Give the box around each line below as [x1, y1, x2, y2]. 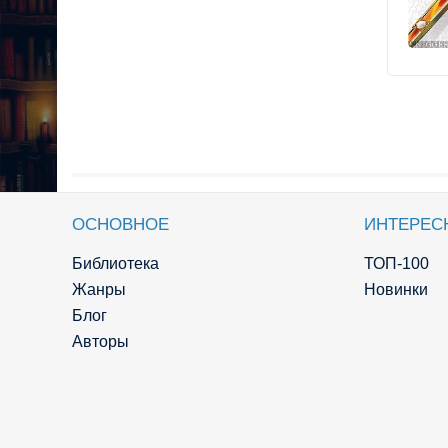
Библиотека [72, 255, 159, 273]
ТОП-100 [364, 255, 429, 273]
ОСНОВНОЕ [72, 215, 169, 235]
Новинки [364, 281, 428, 299]
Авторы [72, 333, 129, 351]
